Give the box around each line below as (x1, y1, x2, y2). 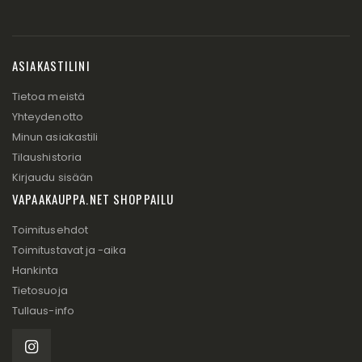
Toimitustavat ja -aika (12, 242, 127, 259)
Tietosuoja (12, 283, 68, 299)
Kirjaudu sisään (12, 170, 93, 186)
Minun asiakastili (12, 129, 99, 145)
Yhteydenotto (12, 109, 83, 125)
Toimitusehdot (12, 222, 88, 238)
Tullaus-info (12, 303, 74, 319)
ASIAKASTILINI (12, 57, 90, 75)
